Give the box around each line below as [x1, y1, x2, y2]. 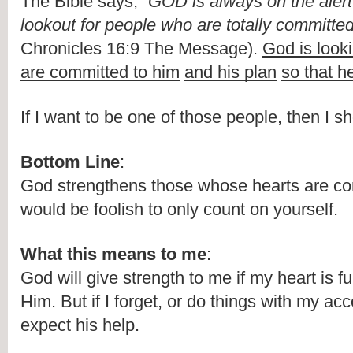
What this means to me [20, 244, 206, 265]
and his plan [184, 62, 277, 83]
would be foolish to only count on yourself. [20, 199, 343, 220]
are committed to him [20, 62, 180, 83]
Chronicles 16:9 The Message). [20, 39, 262, 59]
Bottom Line [20, 152, 120, 173]
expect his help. [20, 315, 139, 336]
